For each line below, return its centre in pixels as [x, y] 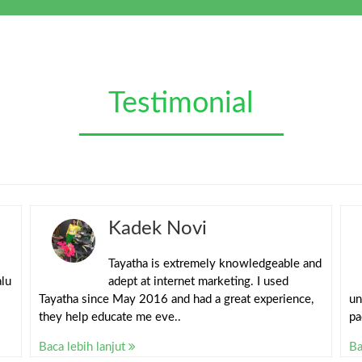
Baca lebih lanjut [83, 347]
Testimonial [181, 103]
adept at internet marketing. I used [198, 281]
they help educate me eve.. [109, 317]
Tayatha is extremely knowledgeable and [215, 263]
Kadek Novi [157, 228]
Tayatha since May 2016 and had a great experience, [176, 299]
